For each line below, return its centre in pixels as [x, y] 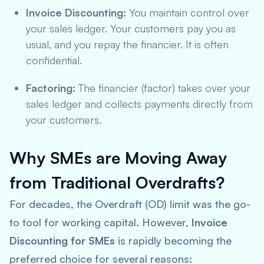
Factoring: [51, 88]
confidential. [54, 60]
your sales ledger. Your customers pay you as [131, 28]
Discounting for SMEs [62, 240]
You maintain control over [188, 12]
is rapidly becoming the [173, 240]
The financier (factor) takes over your [163, 88]
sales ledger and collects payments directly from [139, 104]
